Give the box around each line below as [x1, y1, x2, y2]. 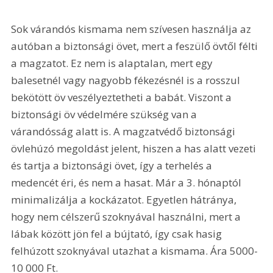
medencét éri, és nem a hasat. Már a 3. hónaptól [11, 175, 244, 190]
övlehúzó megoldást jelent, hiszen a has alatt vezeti [11, 141, 259, 155]
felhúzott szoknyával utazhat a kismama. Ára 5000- [11, 243, 258, 258]
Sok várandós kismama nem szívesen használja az [11, 21, 254, 36]
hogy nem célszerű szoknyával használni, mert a [11, 209, 244, 224]
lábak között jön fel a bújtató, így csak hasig [11, 226, 225, 241]
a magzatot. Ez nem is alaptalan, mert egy [11, 55, 216, 70]
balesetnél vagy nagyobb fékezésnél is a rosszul [11, 73, 243, 87]
